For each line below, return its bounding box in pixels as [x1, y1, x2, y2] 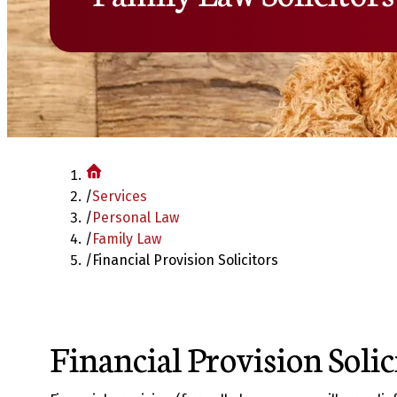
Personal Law [92, 209, 179, 226]
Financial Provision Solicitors [92, 252, 278, 269]
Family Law [92, 230, 161, 247]
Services [92, 188, 147, 205]
